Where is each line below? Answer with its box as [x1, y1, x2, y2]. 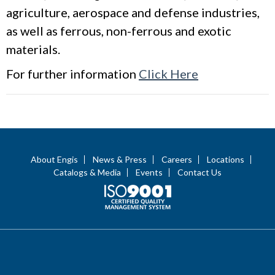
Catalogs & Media [53, 167, 121, 178]
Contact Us [177, 167, 222, 178]
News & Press [92, 154, 147, 165]
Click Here [139, 66, 198, 82]
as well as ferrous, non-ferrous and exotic [6, 23, 231, 39]
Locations [206, 154, 244, 165]
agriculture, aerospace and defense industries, [6, 5, 260, 20]
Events [136, 167, 163, 178]
